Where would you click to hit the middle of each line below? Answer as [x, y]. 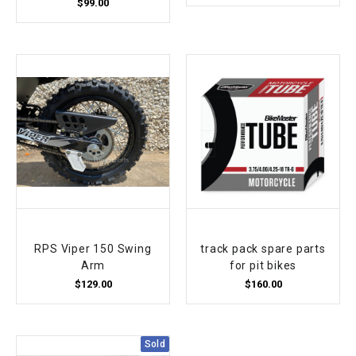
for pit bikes [263, 265]
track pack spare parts [263, 248]
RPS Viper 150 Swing [93, 248]
